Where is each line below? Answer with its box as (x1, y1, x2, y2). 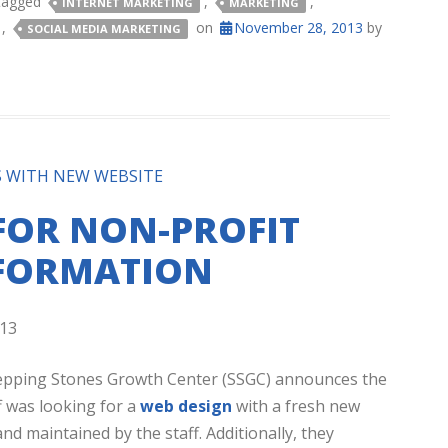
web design (140, 395, 232, 417)
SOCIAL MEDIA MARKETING (27, 21, 181, 36)
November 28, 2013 (234, 18, 363, 37)
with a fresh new (232, 395, 360, 417)
